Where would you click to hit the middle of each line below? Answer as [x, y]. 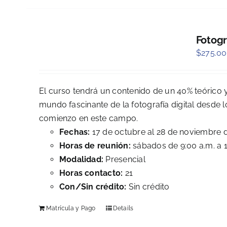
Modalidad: [81, 160]
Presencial [124, 160]
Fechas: [74, 132]
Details [123, 209]
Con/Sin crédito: [93, 187]
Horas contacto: [91, 173]
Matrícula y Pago [71, 209]
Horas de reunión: [95, 146]
